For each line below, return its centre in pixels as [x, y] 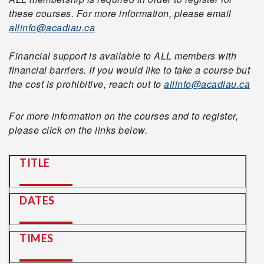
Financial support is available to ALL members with [123, 56]
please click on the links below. [78, 130]
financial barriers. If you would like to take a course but [129, 70]
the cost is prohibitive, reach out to [86, 84]
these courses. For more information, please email [120, 13]
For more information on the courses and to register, [123, 116]
